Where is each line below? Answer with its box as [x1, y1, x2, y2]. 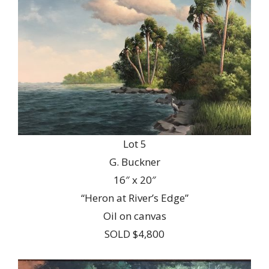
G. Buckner [109, 154, 160, 169]
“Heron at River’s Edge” [80, 190, 189, 205]
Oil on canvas [103, 208, 166, 223]
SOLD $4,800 [104, 226, 165, 241]
